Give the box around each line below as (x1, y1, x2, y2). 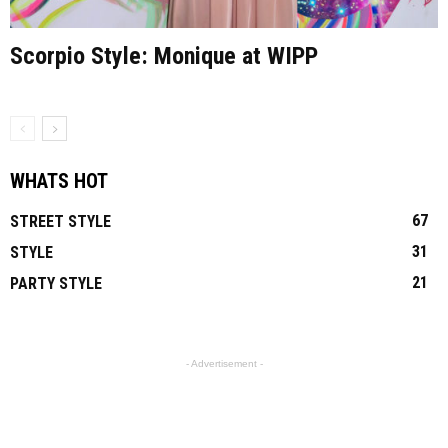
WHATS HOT (10, 169, 108, 194)
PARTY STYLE (10, 274, 102, 294)
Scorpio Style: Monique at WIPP (10, 42, 318, 71)
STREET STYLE (10, 212, 111, 232)
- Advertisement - (185, 358, 263, 370)
